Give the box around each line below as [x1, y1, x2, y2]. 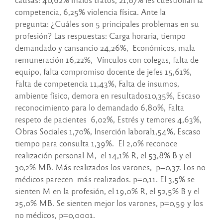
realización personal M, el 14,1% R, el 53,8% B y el [15, 150, 191, 161]
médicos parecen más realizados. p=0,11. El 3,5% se [15, 174, 195, 185]
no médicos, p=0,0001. [15, 210, 95, 221]
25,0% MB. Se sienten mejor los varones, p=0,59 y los [15, 198, 203, 209]
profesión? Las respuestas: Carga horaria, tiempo [15, 30, 186, 41]
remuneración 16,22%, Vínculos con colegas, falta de [15, 54, 199, 65]
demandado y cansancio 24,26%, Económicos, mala [15, 42, 195, 53]
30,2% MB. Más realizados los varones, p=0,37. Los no [15, 162, 206, 173]
